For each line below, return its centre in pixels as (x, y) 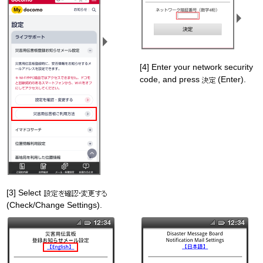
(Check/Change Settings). (54, 205)
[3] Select (25, 193)
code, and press (171, 79)
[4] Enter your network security (197, 67)
